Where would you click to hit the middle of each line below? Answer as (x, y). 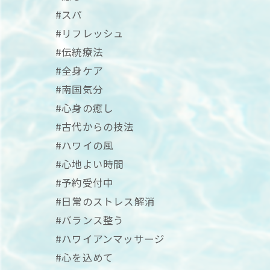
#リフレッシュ (90, 33)
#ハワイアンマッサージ (110, 239)
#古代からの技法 (95, 127)
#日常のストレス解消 (105, 201)
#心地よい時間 (90, 164)
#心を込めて (85, 257)
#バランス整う (90, 220)
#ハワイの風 (85, 145)
